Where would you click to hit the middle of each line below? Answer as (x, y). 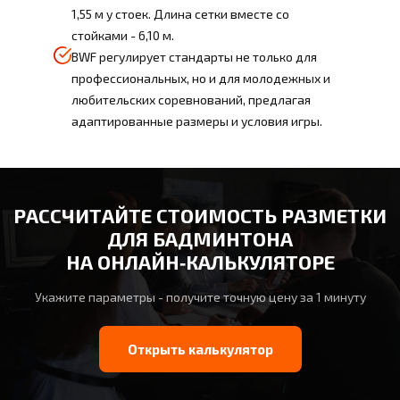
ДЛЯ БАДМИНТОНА (200, 239)
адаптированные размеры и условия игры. (197, 121)
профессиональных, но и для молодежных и (201, 79)
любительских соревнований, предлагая (191, 100)
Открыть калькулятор (200, 350)
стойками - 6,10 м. (123, 36)
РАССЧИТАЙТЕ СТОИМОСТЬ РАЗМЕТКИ (200, 216)
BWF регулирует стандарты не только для (194, 57)
